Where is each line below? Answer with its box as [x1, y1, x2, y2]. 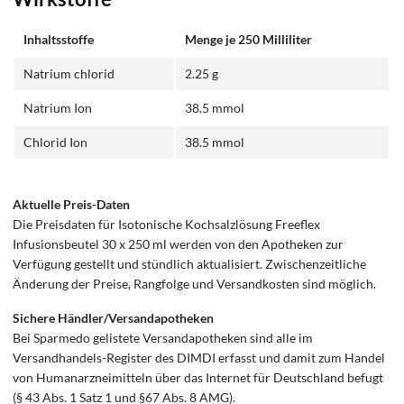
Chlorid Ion [23, 133, 88, 150]
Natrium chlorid [23, 65, 115, 81]
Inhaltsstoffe [23, 31, 95, 47]
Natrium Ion [23, 99, 93, 115]
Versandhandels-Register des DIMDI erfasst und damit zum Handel [13, 349, 386, 365]
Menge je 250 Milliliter [185, 31, 313, 47]
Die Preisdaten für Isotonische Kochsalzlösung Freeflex [13, 216, 321, 233]
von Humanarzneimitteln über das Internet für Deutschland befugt [13, 369, 384, 385]
